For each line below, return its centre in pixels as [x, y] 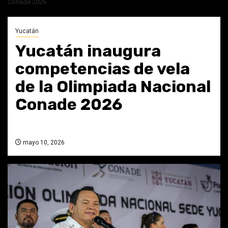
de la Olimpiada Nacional [113, 86]
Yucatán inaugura [88, 51]
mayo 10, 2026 [43, 142]
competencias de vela [103, 68]
